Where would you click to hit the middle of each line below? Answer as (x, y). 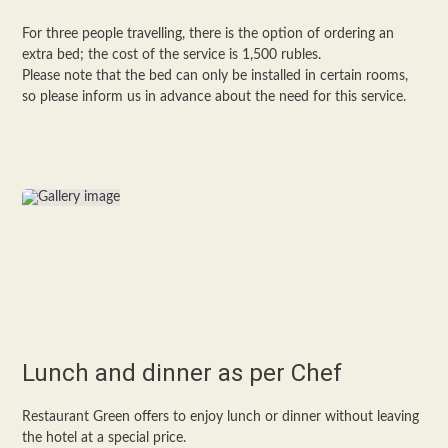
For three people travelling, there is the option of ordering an (208, 34)
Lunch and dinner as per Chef (182, 373)
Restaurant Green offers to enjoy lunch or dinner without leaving (221, 417)
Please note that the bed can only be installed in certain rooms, (215, 76)
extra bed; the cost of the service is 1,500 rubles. (172, 55)
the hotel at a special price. (104, 438)
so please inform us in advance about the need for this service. (214, 97)
